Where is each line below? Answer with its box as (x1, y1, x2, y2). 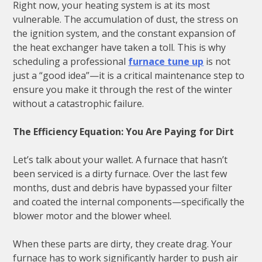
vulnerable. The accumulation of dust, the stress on (13, 13, 239, 26)
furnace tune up (128, 55, 204, 68)
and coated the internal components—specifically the (13, 195, 245, 209)
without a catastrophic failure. (13, 97, 144, 111)
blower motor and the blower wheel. (13, 209, 172, 223)
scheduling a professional (13, 55, 129, 68)
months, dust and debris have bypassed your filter (13, 181, 233, 195)
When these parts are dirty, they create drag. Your (13, 237, 233, 251)
